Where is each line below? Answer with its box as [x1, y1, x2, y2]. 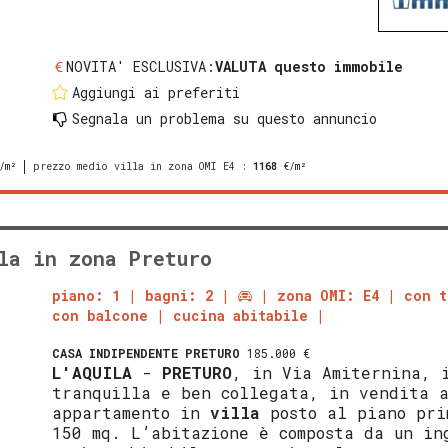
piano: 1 [52, 286, 121, 306]
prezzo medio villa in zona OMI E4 [33, 160, 235, 174]
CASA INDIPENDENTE [52, 345, 179, 362]
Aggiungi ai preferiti [72, 83, 241, 103]
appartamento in [52, 402, 211, 424]
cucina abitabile [173, 306, 309, 326]
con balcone [52, 306, 149, 326]
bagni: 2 [145, 286, 214, 306]
